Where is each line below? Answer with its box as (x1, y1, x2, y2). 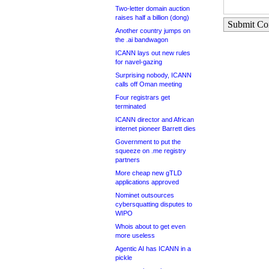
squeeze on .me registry (115, 147, 186, 154)
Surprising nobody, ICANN (115, 71, 192, 79)
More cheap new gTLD (115, 169, 182, 177)
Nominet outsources (115, 192, 174, 199)
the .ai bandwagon (115, 36, 168, 43)
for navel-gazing (115, 58, 162, 65)
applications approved (115, 178, 179, 186)
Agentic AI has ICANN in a (115, 245, 191, 252)
